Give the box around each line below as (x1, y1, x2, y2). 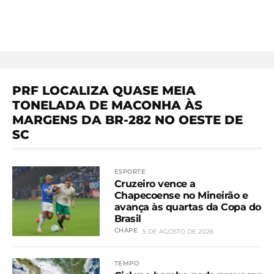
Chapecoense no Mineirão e (114, 190, 248, 202)
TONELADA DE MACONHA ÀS (12, 98, 202, 113)
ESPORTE (114, 168, 146, 176)
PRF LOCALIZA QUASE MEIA (12, 83, 196, 98)
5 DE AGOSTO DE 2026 (143, 228, 214, 236)
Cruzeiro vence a (114, 178, 196, 190)
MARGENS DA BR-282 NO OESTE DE (12, 113, 243, 127)
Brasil (114, 213, 141, 225)
